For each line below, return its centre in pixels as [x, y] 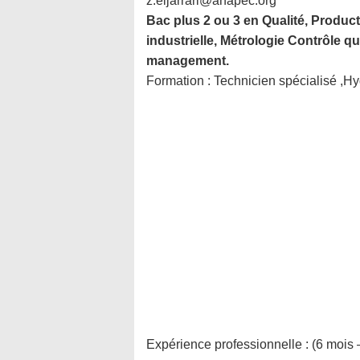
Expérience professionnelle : [229, 344]
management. [188, 61]
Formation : [180, 81]
